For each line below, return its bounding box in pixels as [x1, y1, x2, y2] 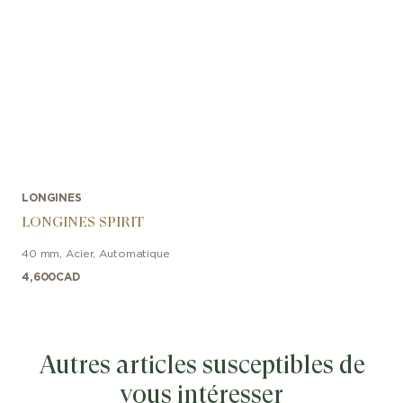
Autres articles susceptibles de [38, 350, 365, 381]
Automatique [99, 248, 170, 260]
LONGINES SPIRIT [22, 213, 144, 231]
